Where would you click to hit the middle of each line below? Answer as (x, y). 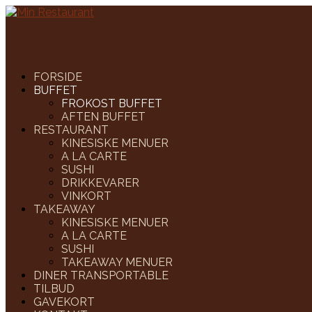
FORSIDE (58, 77)
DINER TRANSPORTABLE (101, 275)
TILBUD (54, 289)
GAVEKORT (64, 302)
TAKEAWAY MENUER (117, 262)
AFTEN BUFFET (103, 117)
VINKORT (86, 196)
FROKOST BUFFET (112, 103)
